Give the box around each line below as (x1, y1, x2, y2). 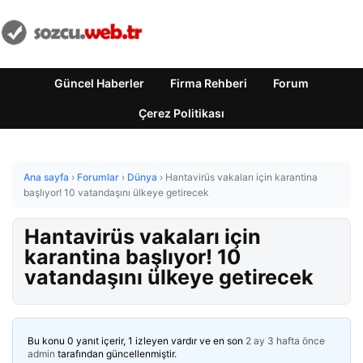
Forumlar (77, 171, 119, 183)
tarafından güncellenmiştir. (55, 348, 177, 360)
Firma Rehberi (170, 76, 247, 90)
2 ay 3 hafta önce (246, 335, 325, 347)
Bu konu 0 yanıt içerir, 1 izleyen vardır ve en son (28, 335, 246, 347)
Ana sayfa (23, 171, 69, 183)
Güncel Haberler (54, 76, 144, 90)
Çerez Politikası (139, 106, 224, 120)
